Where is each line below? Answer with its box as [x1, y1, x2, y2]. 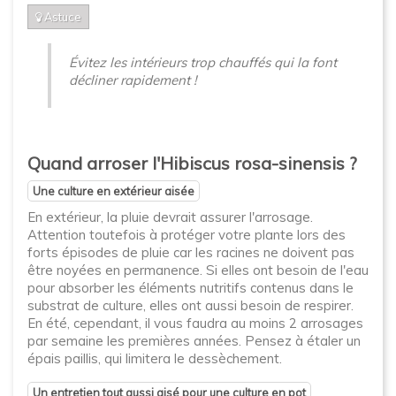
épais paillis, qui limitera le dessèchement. [27, 350, 282, 367]
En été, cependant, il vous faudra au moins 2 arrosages [27, 315, 363, 331]
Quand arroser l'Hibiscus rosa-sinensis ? [27, 152, 357, 174]
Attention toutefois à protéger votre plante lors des [27, 226, 346, 243]
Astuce [42, 10, 81, 24]
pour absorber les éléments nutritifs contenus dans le [27, 279, 354, 296]
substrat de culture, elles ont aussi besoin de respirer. [27, 297, 354, 314]
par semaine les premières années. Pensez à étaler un [27, 332, 361, 349]
